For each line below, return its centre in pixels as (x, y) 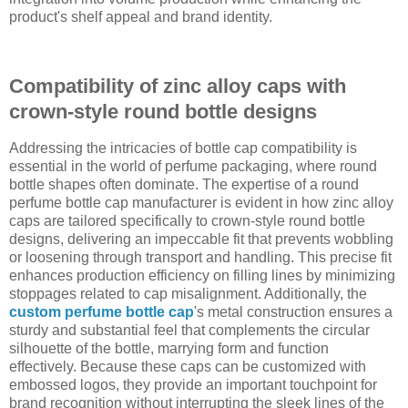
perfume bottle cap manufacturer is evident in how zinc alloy (201, 202)
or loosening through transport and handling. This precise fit (200, 257)
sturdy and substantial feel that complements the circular (189, 330)
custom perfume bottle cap (102, 311)
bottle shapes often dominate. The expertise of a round (184, 184)
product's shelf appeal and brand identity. (141, 17)
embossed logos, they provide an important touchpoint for (193, 384)
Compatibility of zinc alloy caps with (178, 86)
